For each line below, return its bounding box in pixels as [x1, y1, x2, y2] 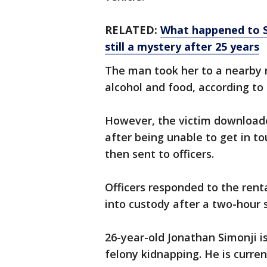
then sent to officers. [105, 147, 217, 162]
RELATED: [105, 23, 160, 38]
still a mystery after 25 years [105, 39, 259, 54]
